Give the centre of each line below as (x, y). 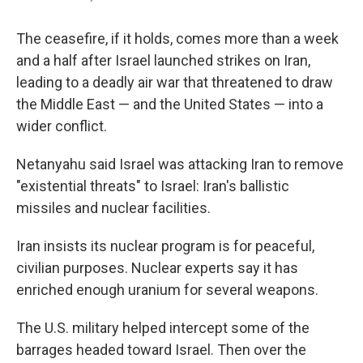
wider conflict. (62, 126)
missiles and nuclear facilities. (113, 208)
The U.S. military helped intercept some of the (163, 328)
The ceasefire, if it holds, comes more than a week (177, 38)
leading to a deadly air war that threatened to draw (175, 82)
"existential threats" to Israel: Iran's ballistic (153, 186)
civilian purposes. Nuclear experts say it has (157, 268)
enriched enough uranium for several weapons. (167, 290)
